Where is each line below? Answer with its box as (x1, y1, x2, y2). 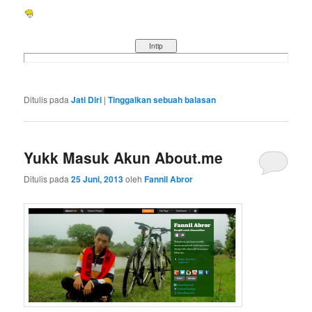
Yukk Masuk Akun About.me (24, 146, 224, 168)
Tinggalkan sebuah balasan (108, 93, 217, 107)
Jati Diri (71, 93, 102, 107)
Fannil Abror (144, 172, 194, 185)
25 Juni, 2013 (71, 172, 124, 185)
